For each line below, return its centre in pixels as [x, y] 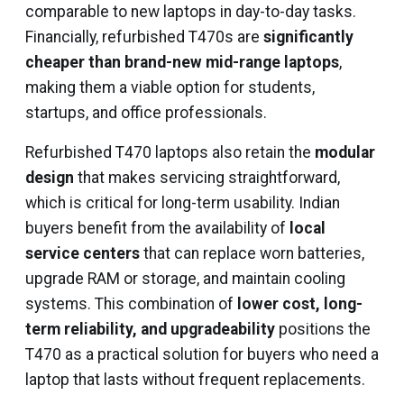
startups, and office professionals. [146, 113]
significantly [308, 37]
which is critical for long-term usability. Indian [183, 203]
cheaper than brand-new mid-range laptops [182, 62]
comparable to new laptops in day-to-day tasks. [191, 12]
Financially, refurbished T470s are [144, 37]
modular [345, 152]
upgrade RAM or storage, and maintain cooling [185, 279]
